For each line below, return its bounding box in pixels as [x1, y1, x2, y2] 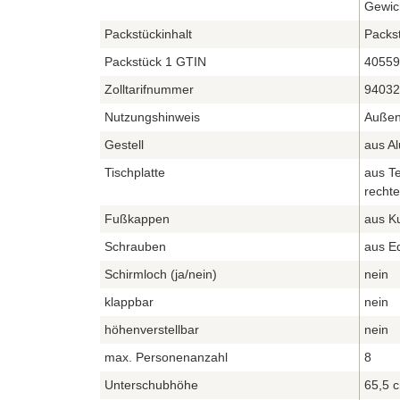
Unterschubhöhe [104, 377, 198, 392]
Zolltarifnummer [104, 81, 194, 96]
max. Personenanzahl [104, 349, 228, 364]
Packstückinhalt [104, 26, 192, 41]
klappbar [104, 294, 154, 309]
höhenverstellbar [104, 321, 199, 337]
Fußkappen [104, 211, 170, 226]
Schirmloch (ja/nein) [104, 266, 217, 281]
